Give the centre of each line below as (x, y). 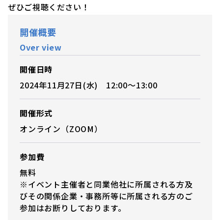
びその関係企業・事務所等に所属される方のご (106, 196)
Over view (41, 47)
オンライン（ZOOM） (61, 128)
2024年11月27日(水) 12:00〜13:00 (89, 85)
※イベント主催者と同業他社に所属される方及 (106, 184)
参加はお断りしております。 (73, 207)
